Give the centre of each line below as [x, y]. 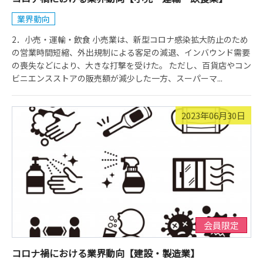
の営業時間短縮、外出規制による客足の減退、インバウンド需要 [131, 52]
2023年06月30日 [213, 115]
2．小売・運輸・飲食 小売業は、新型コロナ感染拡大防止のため [130, 39]
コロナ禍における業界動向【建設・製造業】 [106, 253]
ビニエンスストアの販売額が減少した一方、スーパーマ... [117, 78]
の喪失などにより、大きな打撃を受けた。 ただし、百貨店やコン [131, 65]
